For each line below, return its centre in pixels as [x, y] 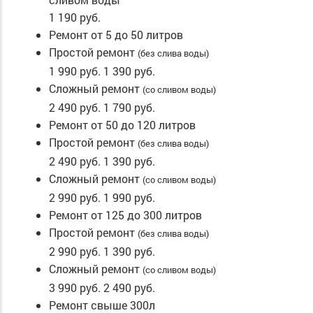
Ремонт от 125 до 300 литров [125, 215]
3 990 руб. [75, 288]
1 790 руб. [129, 108]
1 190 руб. [75, 17]
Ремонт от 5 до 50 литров [116, 35]
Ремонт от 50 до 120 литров [122, 125]
